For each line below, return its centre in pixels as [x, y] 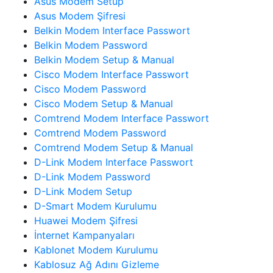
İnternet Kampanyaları [84, 235]
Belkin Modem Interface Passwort [112, 30]
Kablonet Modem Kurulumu [96, 250]
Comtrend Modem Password [100, 133]
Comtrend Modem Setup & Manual [114, 147]
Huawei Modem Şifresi [86, 220]
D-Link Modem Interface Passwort [114, 162]
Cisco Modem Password [90, 89]
